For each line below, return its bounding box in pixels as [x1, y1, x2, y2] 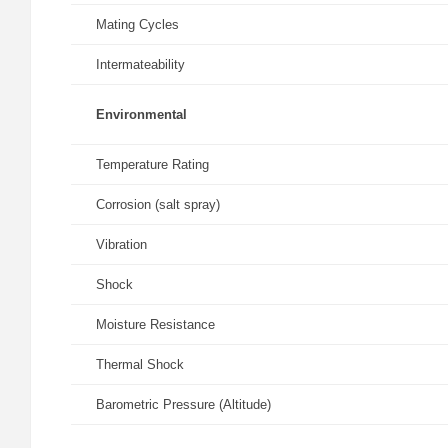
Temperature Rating [96, 157, 209, 172]
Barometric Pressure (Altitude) [96, 397, 271, 412]
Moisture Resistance [96, 317, 215, 332]
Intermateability [96, 57, 185, 72]
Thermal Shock [96, 357, 184, 372]
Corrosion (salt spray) [96, 197, 220, 212]
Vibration [96, 237, 147, 252]
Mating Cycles [96, 17, 179, 32]
